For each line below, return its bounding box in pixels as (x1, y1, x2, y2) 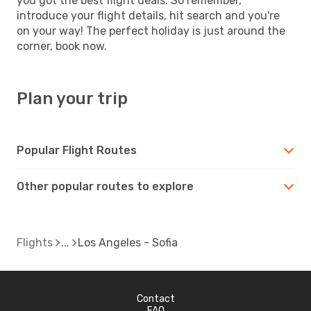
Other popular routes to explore (17, 179, 194, 193)
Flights (17, 235, 53, 249)
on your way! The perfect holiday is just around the (17, 24, 285, 37)
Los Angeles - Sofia (78, 235, 178, 249)
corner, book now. (17, 39, 107, 53)
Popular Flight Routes (17, 143, 137, 157)
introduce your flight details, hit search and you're (17, 8, 280, 22)
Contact (136, 292, 175, 305)
